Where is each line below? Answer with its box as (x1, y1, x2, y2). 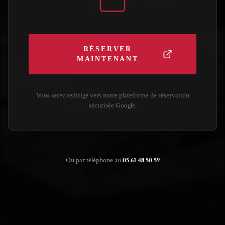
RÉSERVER (83, 45, 133, 53)
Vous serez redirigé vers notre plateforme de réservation (36, 91, 189, 100)
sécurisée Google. (88, 101, 137, 110)
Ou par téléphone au (65, 156, 123, 165)
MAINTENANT (76, 55, 139, 63)
